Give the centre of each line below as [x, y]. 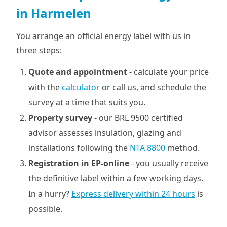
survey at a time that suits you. [87, 102]
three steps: [39, 50]
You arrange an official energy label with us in [103, 36]
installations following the [79, 148]
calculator [81, 87]
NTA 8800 [147, 148]
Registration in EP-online [79, 163]
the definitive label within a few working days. [116, 178]
